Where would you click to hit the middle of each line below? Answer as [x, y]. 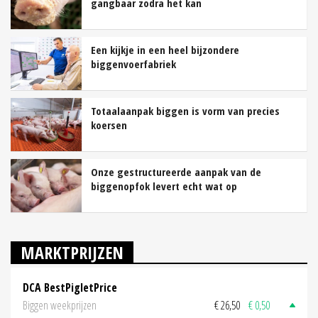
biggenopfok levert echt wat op [164, 186]
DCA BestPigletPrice [70, 287]
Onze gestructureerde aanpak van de [176, 171]
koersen [109, 125]
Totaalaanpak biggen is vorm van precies [185, 110]
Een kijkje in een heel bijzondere [165, 49]
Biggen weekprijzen [60, 306]
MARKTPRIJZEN [72, 252]
